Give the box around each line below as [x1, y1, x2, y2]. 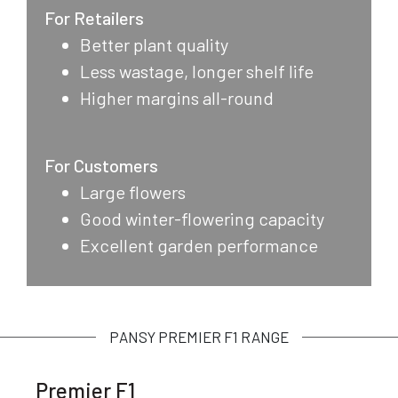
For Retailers [44, 6, 144, 28]
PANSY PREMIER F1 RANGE [109, 327, 289, 346]
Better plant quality [80, 33, 228, 55]
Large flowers [80, 180, 186, 203]
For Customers [44, 154, 158, 176]
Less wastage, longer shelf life [80, 60, 314, 82]
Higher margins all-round [80, 86, 274, 108]
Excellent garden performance [80, 234, 318, 256]
